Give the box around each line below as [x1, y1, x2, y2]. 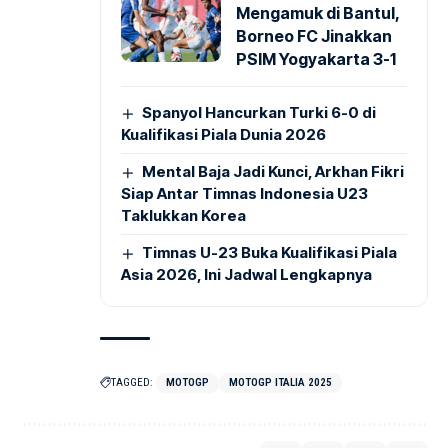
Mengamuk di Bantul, [236, 2, 400, 23]
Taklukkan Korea [121, 205, 246, 225]
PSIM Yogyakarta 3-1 [236, 48, 396, 69]
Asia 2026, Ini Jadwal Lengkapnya [121, 264, 372, 284]
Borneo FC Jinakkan [236, 25, 392, 46]
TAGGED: [111, 375, 153, 389]
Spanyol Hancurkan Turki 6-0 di [142, 102, 377, 122]
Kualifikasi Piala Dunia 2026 [121, 124, 326, 144]
